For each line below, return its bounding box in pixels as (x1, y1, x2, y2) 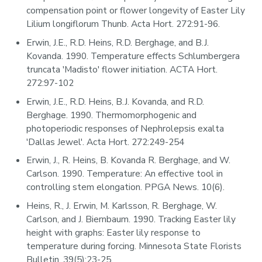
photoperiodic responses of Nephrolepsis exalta (26, 122, 225, 135)
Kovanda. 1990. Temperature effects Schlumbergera (26, 50, 240, 63)
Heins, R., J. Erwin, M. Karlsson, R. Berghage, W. (26, 199, 218, 213)
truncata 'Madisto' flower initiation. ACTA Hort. (26, 63, 218, 77)
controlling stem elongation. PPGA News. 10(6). (26, 181, 225, 194)
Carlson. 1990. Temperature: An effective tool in (26, 167, 223, 181)
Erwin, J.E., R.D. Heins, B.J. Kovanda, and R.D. (26, 95, 205, 108)
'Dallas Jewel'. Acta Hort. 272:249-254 (26, 135, 185, 149)
